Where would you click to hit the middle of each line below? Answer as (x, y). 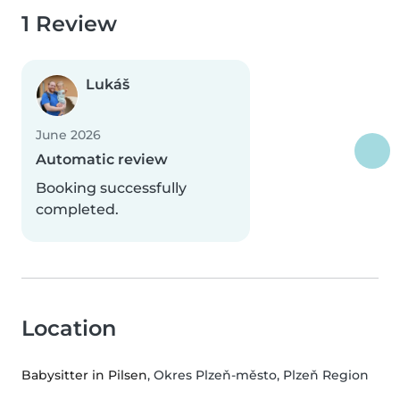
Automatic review (102, 160)
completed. (77, 210)
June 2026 (68, 135)
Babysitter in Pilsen (84, 375)
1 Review (69, 24)
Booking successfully (111, 188)
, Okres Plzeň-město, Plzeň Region (258, 375)
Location (69, 329)
